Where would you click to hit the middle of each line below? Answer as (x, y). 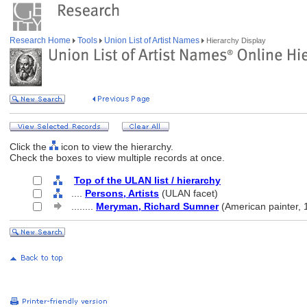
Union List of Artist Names (152, 40)
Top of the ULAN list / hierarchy (147, 180)
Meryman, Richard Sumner (157, 206)
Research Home (41, 40)
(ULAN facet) (188, 193)
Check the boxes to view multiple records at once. (117, 158)
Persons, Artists (122, 193)
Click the (29, 147)
